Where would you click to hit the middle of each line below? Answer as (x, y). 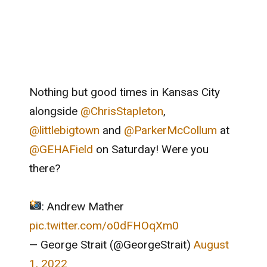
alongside (55, 111)
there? (44, 168)
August (211, 244)
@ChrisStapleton (122, 111)
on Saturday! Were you (150, 149)
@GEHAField (61, 149)
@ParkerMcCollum (170, 130)
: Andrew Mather (83, 206)
